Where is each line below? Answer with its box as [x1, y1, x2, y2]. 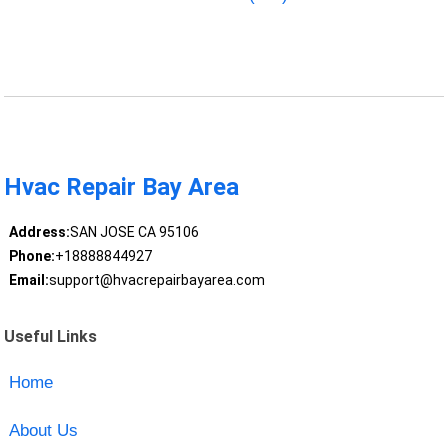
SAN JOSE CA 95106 [69, 224, 199, 241]
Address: [8, 224, 70, 241]
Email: [8, 272, 49, 289]
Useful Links [4, 326, 98, 346]
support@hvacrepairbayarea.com [48, 272, 265, 289]
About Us [8, 420, 78, 440]
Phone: [8, 248, 55, 265]
